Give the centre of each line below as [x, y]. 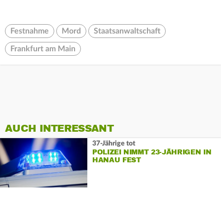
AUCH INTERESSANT [59, 129]
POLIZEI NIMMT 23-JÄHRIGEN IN [152, 152]
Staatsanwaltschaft [127, 31]
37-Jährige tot [113, 143]
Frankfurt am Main [43, 49]
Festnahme [30, 31]
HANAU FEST [116, 160]
